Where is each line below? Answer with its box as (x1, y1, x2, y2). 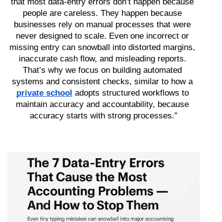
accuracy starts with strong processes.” (30, 111, 177, 120)
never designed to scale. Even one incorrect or (16, 31, 189, 41)
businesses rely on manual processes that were (14, 19, 191, 29)
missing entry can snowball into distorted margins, (9, 42, 195, 52)
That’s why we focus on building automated (23, 65, 182, 75)
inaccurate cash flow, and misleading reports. (18, 54, 186, 63)
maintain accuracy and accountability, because (16, 99, 189, 109)
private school (16, 88, 72, 98)
